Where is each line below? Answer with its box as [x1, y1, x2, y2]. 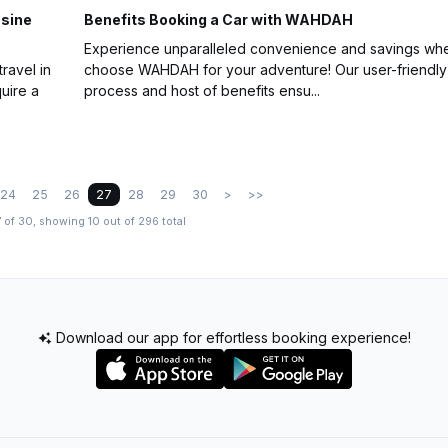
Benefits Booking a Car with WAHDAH [84, 11, 356, 29]
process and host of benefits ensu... [84, 82, 320, 100]
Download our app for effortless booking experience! [51, 329, 411, 347]
